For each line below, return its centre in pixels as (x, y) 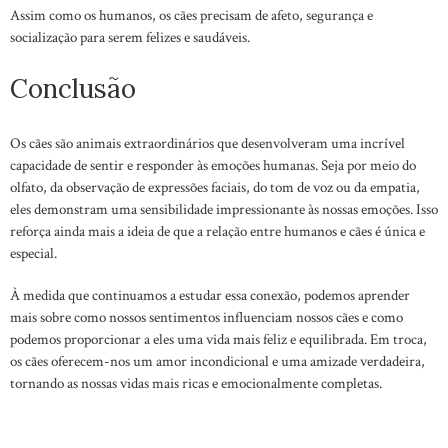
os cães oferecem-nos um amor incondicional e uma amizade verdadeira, (217, 361)
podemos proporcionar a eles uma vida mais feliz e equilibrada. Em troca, (218, 339)
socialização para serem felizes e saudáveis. (130, 37)
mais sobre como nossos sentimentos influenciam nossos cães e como (206, 317)
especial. (33, 253)
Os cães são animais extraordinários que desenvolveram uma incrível (207, 143)
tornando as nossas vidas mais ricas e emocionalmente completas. (196, 383)
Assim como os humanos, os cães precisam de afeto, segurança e (191, 15)
